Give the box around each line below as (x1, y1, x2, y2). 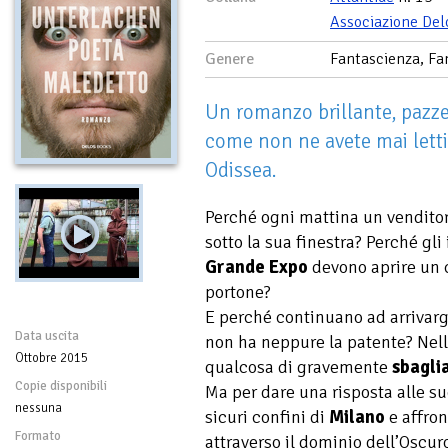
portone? (205, 281, 271, 303)
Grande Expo (205, 256, 308, 278)
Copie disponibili (15, 378, 107, 394)
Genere (205, 49, 254, 69)
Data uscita (15, 328, 79, 344)
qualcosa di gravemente (205, 356, 392, 378)
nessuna (15, 400, 62, 416)
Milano (329, 406, 385, 428)
